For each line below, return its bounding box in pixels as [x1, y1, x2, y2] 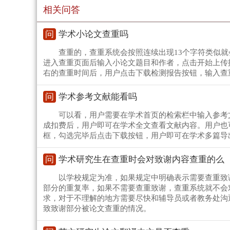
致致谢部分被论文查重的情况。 [43, 204, 151, 213]
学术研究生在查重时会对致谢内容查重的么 [59, 155, 224, 165]
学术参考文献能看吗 [59, 92, 137, 102]
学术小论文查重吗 [59, 29, 128, 40]
